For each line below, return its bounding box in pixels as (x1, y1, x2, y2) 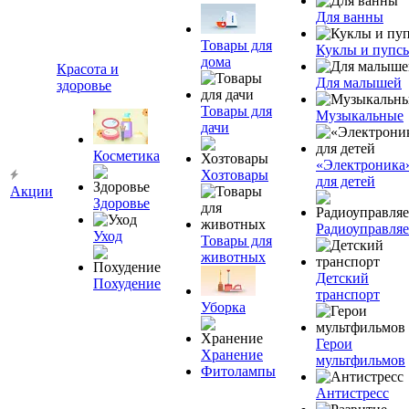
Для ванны (316, 9, 383, 25)
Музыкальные (316, 108, 404, 123)
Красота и (57, 61, 119, 77)
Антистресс (316, 385, 389, 401)
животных (201, 249, 266, 265)
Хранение (201, 347, 263, 362)
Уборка (201, 299, 246, 315)
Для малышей (316, 75, 402, 90)
